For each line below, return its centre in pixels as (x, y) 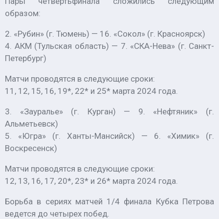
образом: (23, 13)
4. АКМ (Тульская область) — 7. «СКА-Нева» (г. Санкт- (109, 46)
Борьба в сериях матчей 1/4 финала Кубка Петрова (109, 201)
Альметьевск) (32, 124)
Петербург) (26, 58)
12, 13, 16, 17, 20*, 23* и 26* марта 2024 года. (91, 181)
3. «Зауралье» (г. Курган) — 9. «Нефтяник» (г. (109, 111)
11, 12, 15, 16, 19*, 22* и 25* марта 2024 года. (91, 91)
